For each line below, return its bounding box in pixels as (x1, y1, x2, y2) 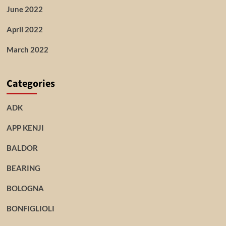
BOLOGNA (6, 184, 44, 193)
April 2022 (6, 25, 43, 34)
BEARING (6, 163, 40, 173)
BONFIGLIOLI (6, 204, 54, 213)
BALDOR (6, 143, 38, 152)
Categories (6, 77, 55, 91)
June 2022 (6, 5, 43, 14)
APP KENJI (6, 123, 44, 132)
